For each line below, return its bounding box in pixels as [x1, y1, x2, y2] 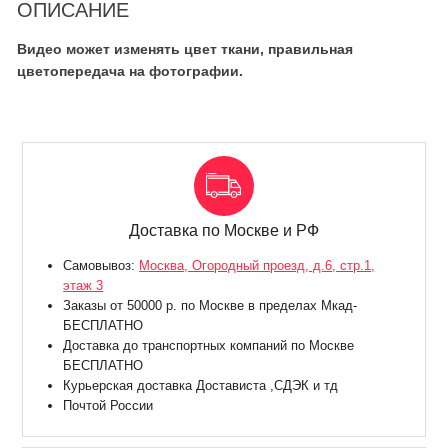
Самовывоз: [63, 258, 140, 274]
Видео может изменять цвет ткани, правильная [16, 41, 353, 58]
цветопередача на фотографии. [16, 63, 243, 80]
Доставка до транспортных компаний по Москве [63, 338, 355, 354]
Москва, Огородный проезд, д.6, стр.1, [139, 258, 376, 274]
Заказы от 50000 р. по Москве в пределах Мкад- [63, 298, 358, 314]
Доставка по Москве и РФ [128, 222, 319, 240]
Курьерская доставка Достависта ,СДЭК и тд [63, 378, 339, 394]
